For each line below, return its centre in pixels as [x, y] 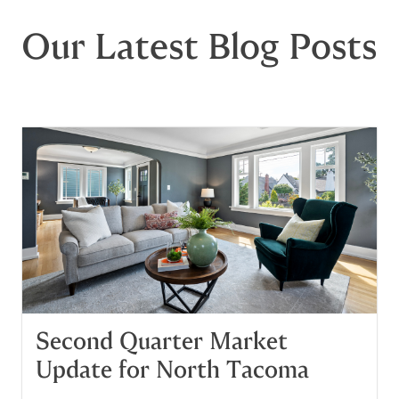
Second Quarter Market [162, 342]
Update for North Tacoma [172, 370]
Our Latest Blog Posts [199, 47]
